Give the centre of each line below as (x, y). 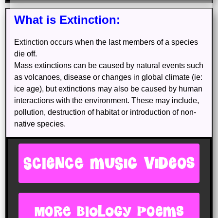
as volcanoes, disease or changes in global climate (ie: (108, 77)
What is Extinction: (67, 20)
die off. (26, 54)
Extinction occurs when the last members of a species (106, 42)
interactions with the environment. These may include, (107, 101)
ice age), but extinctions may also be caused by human (108, 89)
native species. (40, 124)
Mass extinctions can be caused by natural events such (109, 66)
